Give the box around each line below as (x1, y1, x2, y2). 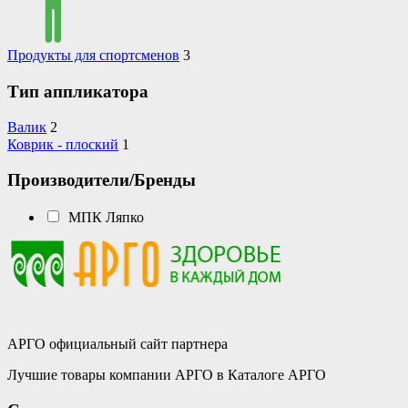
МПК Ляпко (68, 209, 144, 225)
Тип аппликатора (7, 81, 148, 101)
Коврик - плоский (7, 136, 118, 152)
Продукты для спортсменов (7, 47, 179, 64)
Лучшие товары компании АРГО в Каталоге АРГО (7, 366, 326, 382)
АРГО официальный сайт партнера (7, 335, 228, 352)
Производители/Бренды (7, 170, 196, 190)
